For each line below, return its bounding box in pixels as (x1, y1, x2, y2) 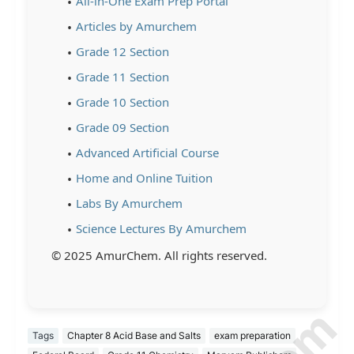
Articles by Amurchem (76, 17, 197, 34)
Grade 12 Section (76, 43, 169, 59)
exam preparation (214, 330, 291, 342)
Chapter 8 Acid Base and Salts (67, 330, 201, 342)
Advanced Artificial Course (76, 144, 219, 160)
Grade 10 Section (76, 93, 169, 110)
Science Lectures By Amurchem (76, 220, 247, 236)
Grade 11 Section (76, 68, 169, 85)
